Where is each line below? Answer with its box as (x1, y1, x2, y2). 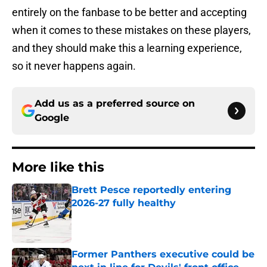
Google (35, 112, 69, 124)
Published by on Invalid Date (71, 210, 175, 220)
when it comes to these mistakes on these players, (12, 24, 251, 37)
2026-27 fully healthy (72, 197, 176, 209)
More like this (12, 159, 104, 176)
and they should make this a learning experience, (12, 42, 242, 55)
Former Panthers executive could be (72, 249, 254, 260)
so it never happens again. (12, 60, 136, 73)
